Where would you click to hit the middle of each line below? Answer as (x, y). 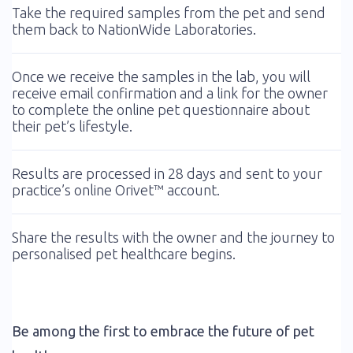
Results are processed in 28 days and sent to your (167, 173)
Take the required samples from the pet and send (169, 13)
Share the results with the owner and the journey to (173, 237)
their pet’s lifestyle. (72, 126)
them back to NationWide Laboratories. (134, 29)
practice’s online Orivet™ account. (116, 190)
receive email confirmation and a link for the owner (170, 93)
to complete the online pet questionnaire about (161, 110)
